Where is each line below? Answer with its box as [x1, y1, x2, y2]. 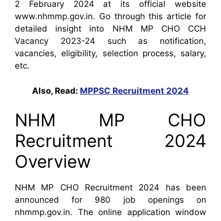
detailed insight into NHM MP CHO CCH [15, 24, 206, 34]
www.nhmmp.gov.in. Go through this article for [15, 11, 206, 22]
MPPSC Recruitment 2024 [80, 85, 189, 96]
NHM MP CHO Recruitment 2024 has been [15, 183, 206, 193]
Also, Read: [32, 85, 80, 96]
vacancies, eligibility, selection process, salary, [15, 48, 206, 59]
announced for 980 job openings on [15, 195, 206, 205]
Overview [15, 151, 91, 172]
